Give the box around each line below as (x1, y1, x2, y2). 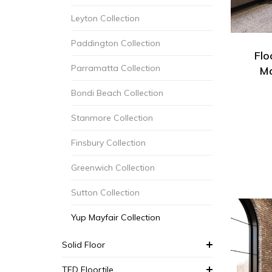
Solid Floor (62, 239, 105, 250)
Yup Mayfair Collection (71, 212, 160, 223)
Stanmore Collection (71, 112, 153, 123)
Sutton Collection (71, 187, 140, 198)
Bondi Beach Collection (71, 87, 163, 98)
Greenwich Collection (71, 162, 155, 173)
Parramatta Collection (71, 63, 160, 73)
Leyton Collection (71, 13, 140, 24)
